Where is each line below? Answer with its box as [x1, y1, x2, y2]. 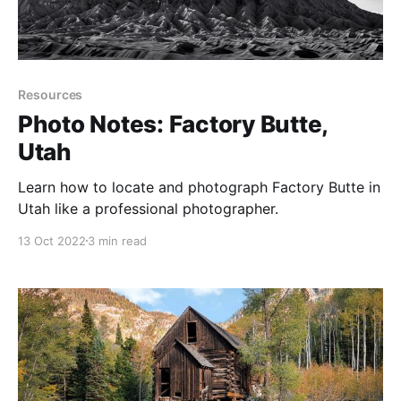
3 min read [88, 233, 147, 248]
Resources [18, 86, 83, 102]
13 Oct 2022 [18, 233, 86, 248]
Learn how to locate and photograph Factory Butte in [18, 177, 380, 196]
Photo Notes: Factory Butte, [18, 109, 328, 138]
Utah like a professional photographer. [18, 199, 278, 218]
